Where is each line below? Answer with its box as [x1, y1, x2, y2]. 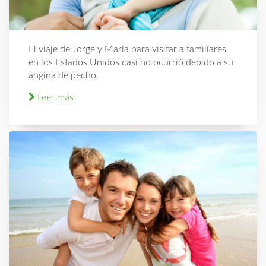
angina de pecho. [28, 71, 99, 81]
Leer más [35, 93, 74, 103]
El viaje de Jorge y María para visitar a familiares [28, 45, 227, 55]
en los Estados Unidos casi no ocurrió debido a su [28, 58, 234, 68]
